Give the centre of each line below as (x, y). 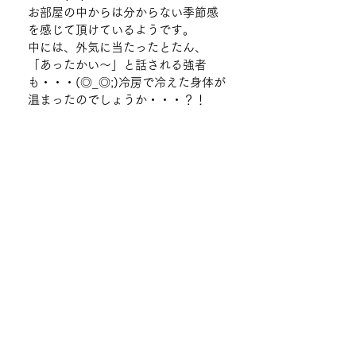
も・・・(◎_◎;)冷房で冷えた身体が (127, 82)
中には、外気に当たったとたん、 (117, 47)
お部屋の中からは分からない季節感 (123, 12)
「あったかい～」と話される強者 (117, 65)
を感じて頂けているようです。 (111, 30)
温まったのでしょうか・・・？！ (117, 100)
